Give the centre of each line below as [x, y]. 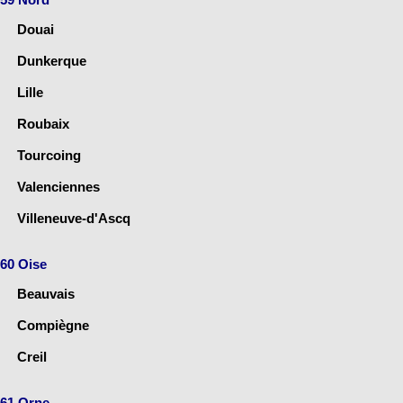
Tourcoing [49, 155]
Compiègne [53, 325]
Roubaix [43, 123]
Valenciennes [58, 186]
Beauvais [46, 293]
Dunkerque [52, 60]
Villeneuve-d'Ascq [74, 218]
